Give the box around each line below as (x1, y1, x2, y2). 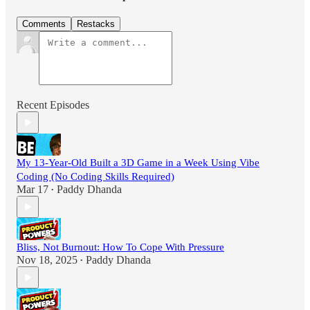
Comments (22, 19, 66, 30)
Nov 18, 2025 (17, 254, 77, 266)
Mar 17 (17, 183, 48, 196)
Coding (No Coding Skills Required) (17, 171, 174, 183)
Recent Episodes (17, 99, 89, 111)
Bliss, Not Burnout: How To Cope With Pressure (17, 241, 224, 253)
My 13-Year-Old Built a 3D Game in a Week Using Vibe (17, 157, 259, 169)
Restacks (77, 19, 115, 30)
